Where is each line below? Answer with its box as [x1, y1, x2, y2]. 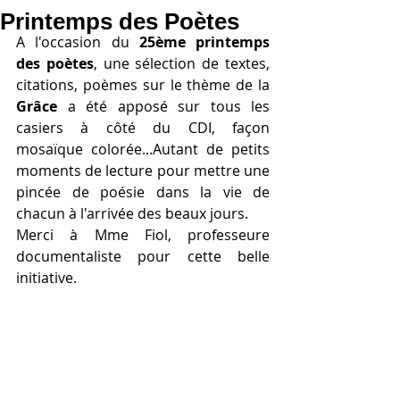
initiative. [16, 268, 77, 287]
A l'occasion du [16, 32, 139, 52]
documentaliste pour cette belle [16, 246, 270, 266]
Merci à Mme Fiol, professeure [16, 225, 270, 245]
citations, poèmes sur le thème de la [16, 75, 270, 95]
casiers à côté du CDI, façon [16, 118, 270, 137]
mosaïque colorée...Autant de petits [16, 139, 270, 159]
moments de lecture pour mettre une [16, 161, 270, 180]
